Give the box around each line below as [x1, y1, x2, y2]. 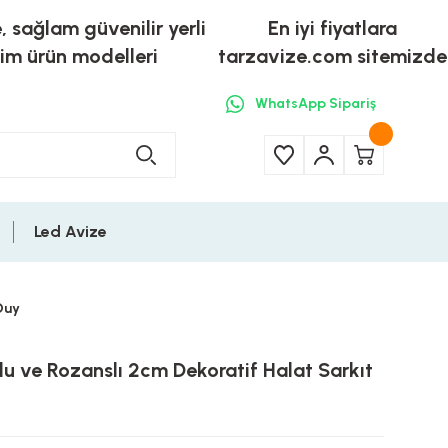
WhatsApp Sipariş [255, 95, 376, 112]
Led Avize [34, 222, 107, 241]
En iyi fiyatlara [267, 16, 397, 40]
